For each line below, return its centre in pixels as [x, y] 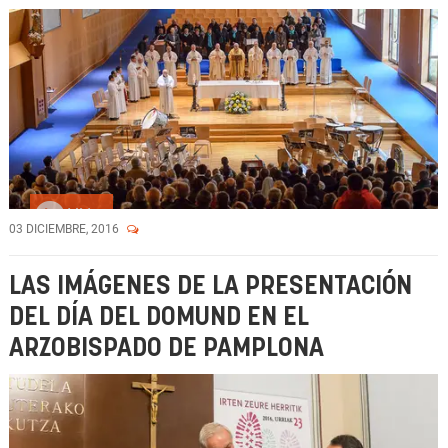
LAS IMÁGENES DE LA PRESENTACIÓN [210, 286]
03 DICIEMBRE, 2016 [65, 229]
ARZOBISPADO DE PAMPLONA [166, 348]
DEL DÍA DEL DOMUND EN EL [159, 317]
